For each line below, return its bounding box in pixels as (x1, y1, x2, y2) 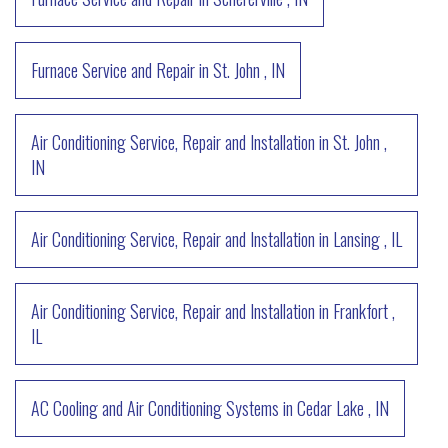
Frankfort (333, 297, 388, 324)
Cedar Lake (297, 394, 364, 421)
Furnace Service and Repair (31, 56, 195, 83)
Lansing (333, 225, 380, 252)
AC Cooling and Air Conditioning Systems (31, 394, 279, 421)
